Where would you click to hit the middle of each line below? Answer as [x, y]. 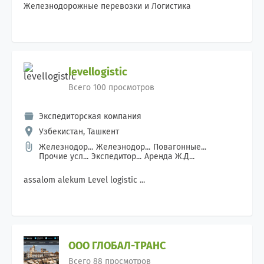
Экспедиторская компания [90, 116]
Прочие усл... [64, 156]
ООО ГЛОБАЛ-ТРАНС [117, 246]
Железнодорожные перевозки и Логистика [107, 6]
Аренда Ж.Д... [169, 156]
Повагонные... [180, 147]
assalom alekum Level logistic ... [84, 180]
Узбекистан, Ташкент [79, 132]
